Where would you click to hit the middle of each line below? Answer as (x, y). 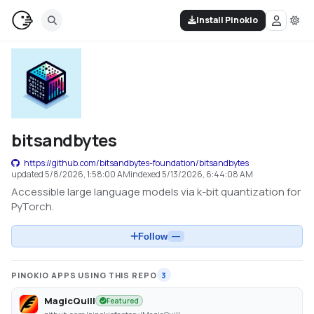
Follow (152, 236)
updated (28, 174)
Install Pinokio (227, 20)
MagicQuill (70, 301)
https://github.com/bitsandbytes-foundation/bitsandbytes (136, 163)
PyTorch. (33, 206)
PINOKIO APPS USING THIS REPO (84, 275)
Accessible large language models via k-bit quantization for (156, 192)
